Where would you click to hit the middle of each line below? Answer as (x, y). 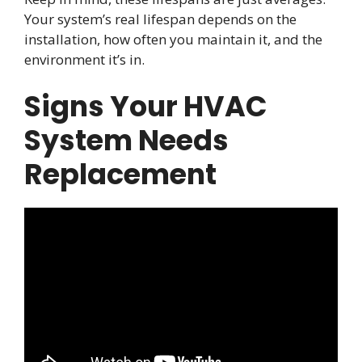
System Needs (126, 141)
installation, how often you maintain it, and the (173, 39)
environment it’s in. (84, 59)
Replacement (120, 175)
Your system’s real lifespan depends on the (160, 19)
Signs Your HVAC (146, 107)
